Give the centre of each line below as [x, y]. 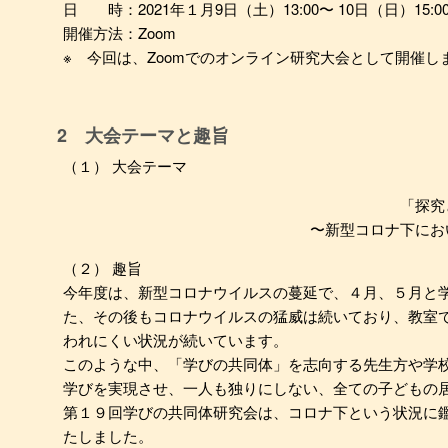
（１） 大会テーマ [125, 165]
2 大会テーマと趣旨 [143, 135]
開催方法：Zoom [119, 32]
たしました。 [108, 435]
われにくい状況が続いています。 [175, 339]
